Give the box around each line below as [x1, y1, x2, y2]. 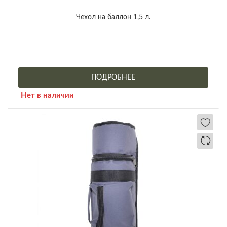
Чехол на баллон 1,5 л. [76, 14, 150, 21]
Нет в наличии [21, 92, 74, 100]
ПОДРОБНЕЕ [91, 74, 135, 82]
